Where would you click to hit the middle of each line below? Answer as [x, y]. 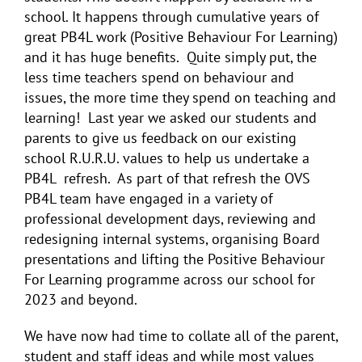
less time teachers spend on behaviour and [159, 77]
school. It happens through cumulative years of [172, 16]
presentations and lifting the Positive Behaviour [175, 259]
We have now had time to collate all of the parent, [181, 335]
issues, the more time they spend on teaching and [180, 97]
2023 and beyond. [82, 299]
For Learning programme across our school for [170, 279]
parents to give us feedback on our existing [160, 137]
